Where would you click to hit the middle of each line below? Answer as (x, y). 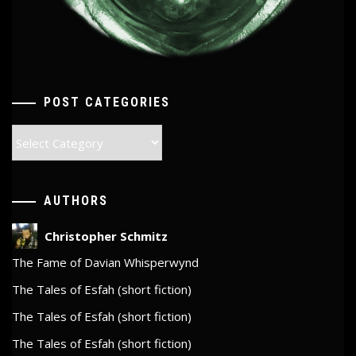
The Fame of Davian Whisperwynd (105, 262)
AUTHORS (76, 200)
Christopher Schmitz (106, 236)
